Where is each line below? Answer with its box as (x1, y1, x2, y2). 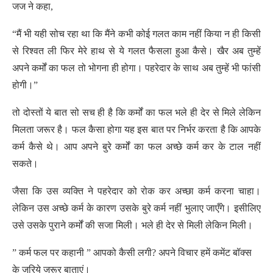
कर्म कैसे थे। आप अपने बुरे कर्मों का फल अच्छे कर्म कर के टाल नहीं (12, 141, 261, 152)
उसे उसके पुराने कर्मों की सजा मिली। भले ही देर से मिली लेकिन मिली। (12, 220, 253, 230)
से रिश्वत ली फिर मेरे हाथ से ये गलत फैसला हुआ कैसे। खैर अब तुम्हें (12, 46, 261, 56)
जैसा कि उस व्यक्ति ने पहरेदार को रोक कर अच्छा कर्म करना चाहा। (12, 186, 261, 196)
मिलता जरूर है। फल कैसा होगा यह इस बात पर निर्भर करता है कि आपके (12, 124, 261, 135)
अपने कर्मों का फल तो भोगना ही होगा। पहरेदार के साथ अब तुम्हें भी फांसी (12, 63, 261, 73)
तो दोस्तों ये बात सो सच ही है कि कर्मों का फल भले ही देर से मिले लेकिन (12, 107, 261, 118)
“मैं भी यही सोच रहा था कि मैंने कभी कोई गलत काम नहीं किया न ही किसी (12, 29, 261, 39)
